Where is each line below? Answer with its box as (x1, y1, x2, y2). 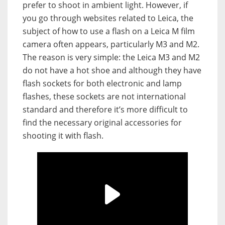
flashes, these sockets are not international (23, 90, 186, 102)
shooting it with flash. (23, 130, 103, 141)
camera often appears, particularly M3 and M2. (23, 38, 199, 50)
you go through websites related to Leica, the (23, 12, 193, 24)
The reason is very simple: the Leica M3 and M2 (23, 51, 200, 63)
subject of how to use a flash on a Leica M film (23, 25, 195, 37)
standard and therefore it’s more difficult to (23, 103, 188, 115)
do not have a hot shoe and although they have (23, 64, 201, 76)
